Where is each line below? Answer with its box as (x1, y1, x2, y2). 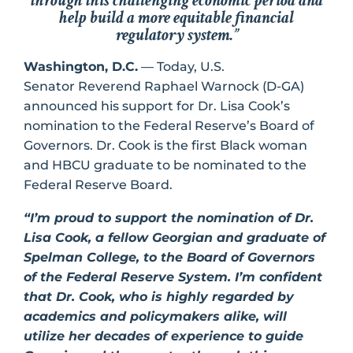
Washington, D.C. (24, 58, 138, 74)
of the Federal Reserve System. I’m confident (24, 269, 322, 285)
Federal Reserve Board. (24, 176, 176, 192)
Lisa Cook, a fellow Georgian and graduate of (24, 230, 325, 246)
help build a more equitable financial (59, 6, 294, 29)
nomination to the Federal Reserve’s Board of (24, 117, 314, 133)
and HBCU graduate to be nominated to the (24, 157, 307, 173)
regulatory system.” (115, 23, 238, 46)
